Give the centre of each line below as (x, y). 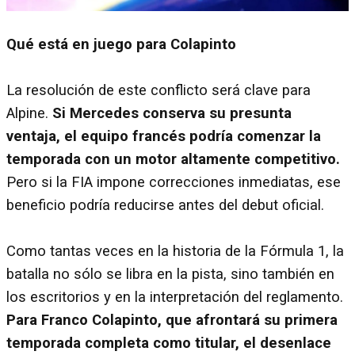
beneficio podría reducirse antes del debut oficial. (165, 205)
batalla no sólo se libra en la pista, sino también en (170, 274)
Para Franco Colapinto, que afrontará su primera (172, 320)
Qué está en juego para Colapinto (121, 44)
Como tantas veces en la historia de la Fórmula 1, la (175, 251)
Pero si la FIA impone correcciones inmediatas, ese (174, 182)
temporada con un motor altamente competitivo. (173, 159)
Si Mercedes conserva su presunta (172, 113)
